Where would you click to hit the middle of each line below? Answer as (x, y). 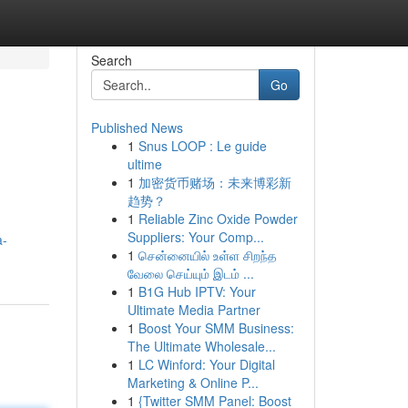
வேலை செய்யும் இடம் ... (190, 273)
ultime (144, 164)
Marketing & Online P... (193, 382)
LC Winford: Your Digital (206, 364)
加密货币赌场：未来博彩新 (214, 182)
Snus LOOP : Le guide (202, 146)
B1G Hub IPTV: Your (197, 291)
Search (111, 60)
